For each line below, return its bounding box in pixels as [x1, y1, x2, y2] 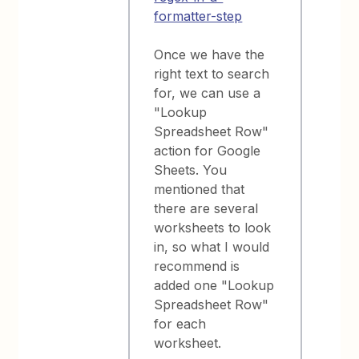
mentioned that [154, 181, 245, 197]
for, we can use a [154, 85, 261, 101]
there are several [154, 200, 259, 216]
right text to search [154, 66, 270, 82]
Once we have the [154, 46, 265, 63]
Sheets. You [154, 162, 228, 178]
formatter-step [154, 8, 243, 24]
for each [154, 316, 207, 332]
